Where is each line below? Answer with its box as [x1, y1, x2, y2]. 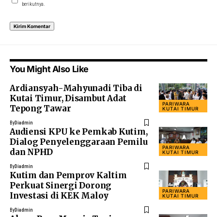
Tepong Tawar [10, 103, 71, 114]
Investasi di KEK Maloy [10, 190, 109, 201]
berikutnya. [22, 1, 45, 8]
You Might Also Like [10, 64, 89, 75]
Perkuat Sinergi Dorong [10, 180, 112, 191]
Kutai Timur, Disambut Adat [10, 93, 127, 104]
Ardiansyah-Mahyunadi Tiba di [10, 83, 142, 94]
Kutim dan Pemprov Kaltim [10, 170, 127, 181]
